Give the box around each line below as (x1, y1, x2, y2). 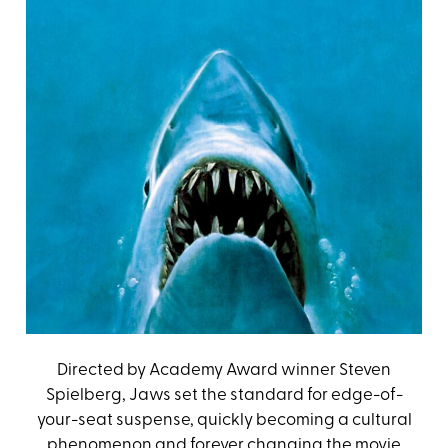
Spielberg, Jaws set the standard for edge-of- (45, 387, 403, 405)
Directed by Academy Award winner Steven (57, 362, 391, 380)
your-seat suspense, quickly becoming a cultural (36, 412, 412, 430)
